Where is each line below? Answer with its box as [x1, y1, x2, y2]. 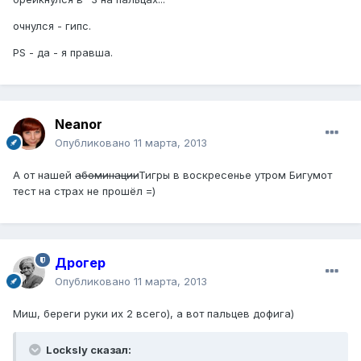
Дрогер [55, 254, 106, 271]
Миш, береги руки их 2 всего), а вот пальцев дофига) [13, 306, 294, 320]
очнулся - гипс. [13, 19, 91, 33]
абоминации [75, 168, 139, 181]
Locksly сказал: [44, 342, 131, 356]
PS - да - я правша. [13, 46, 113, 60]
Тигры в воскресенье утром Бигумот [139, 168, 332, 181]
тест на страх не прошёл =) [13, 184, 156, 197]
